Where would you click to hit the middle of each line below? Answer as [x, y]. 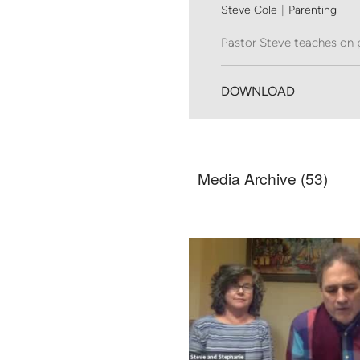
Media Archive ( [252, 178]
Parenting [312, 10]
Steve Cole [249, 10]
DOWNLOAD [258, 92]
